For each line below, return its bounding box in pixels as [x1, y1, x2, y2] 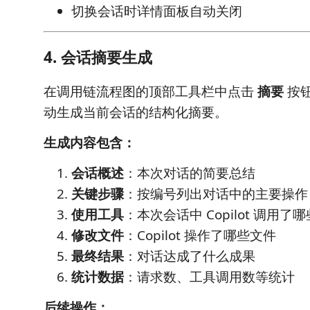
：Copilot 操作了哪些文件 [124, 226, 276, 244]
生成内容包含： [44, 134, 136, 152]
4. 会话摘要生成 [44, 46, 152, 68]
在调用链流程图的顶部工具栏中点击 [44, 82, 257, 100]
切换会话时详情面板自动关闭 [71, 2, 242, 20]
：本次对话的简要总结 [124, 164, 255, 182]
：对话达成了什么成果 [124, 247, 255, 265]
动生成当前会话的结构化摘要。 [44, 103, 228, 121]
